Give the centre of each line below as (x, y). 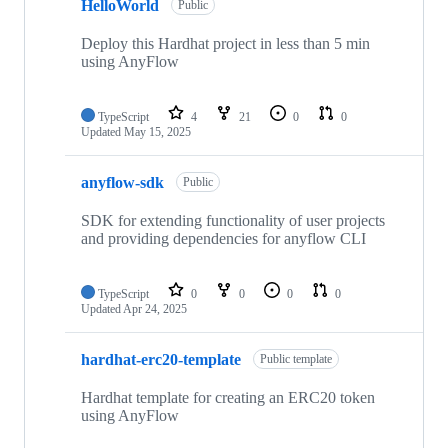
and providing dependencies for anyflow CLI (223, 239)
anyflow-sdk (122, 182)
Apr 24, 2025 (155, 309)
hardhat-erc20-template (161, 359)
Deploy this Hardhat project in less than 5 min (225, 44)
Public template (296, 359)
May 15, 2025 (157, 132)
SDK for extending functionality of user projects (233, 221)
